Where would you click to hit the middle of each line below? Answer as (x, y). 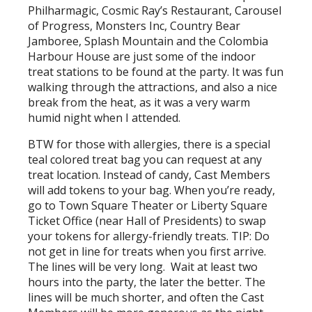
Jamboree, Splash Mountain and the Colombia (148, 41)
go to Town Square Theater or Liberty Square (148, 205)
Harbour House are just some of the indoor (142, 56)
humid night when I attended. (104, 118)
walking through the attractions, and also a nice (153, 87)
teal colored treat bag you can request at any (145, 159)
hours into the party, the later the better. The (147, 282)
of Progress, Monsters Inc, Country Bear (134, 26)
